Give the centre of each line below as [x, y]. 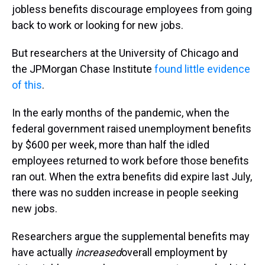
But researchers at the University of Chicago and [125, 53]
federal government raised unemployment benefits [132, 129]
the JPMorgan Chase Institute [83, 69]
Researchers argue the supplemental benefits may [131, 236]
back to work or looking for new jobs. [98, 25]
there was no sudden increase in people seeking [125, 193]
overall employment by [174, 252]
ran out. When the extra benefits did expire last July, [132, 177]
